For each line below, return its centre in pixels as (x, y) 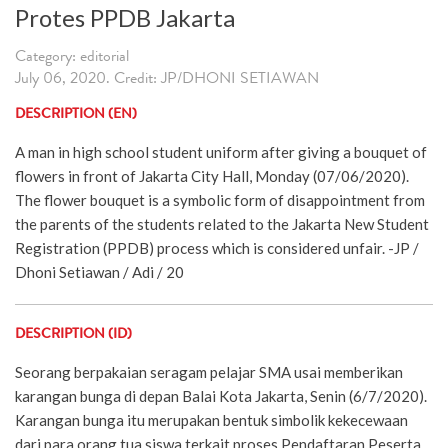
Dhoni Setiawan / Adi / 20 (99, 271)
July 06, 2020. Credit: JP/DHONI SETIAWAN (167, 79)
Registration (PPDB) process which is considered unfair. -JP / (217, 247)
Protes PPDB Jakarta (125, 17)
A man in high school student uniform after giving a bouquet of (221, 151)
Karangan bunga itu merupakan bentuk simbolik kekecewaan (211, 419)
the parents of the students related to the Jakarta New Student (222, 223)
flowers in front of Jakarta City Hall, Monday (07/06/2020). (212, 175)
